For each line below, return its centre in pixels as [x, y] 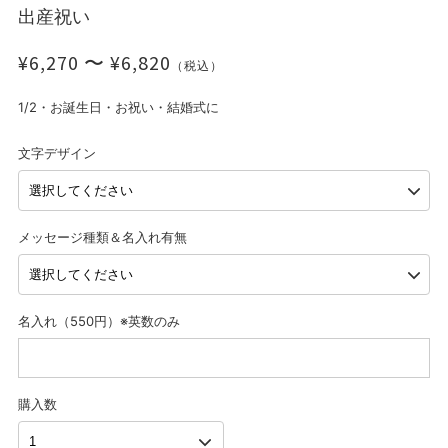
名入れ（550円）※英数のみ [98, 321]
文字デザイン [56, 153]
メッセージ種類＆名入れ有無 [102, 237]
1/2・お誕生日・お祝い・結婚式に [118, 107]
